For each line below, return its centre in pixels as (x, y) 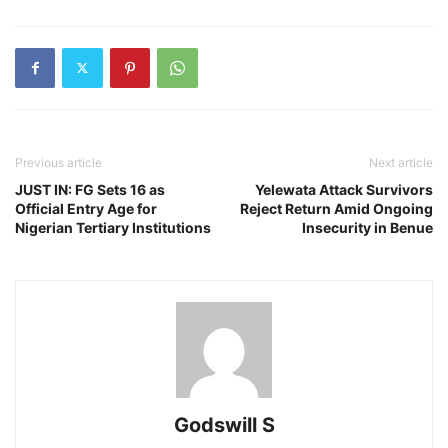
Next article (401, 162)
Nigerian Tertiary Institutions (113, 227)
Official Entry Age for (86, 208)
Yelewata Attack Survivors (344, 189)
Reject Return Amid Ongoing (336, 208)
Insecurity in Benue (367, 227)
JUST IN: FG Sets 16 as (90, 189)
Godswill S (224, 424)
